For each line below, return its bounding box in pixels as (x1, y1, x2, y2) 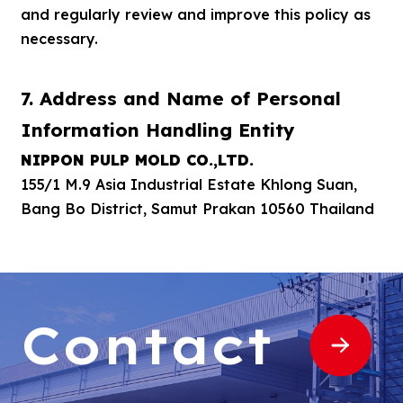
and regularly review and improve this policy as (20, 5, 371, 24)
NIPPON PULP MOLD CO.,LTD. (20, 150, 254, 169)
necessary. (20, 30, 98, 49)
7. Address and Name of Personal (20, 85, 341, 110)
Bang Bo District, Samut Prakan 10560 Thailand (20, 199, 374, 218)
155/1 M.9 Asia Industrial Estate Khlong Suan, (20, 175, 357, 193)
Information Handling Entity (20, 117, 295, 141)
